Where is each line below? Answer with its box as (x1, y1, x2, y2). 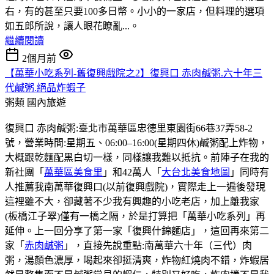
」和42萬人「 (103, 166, 161, 177)
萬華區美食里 (44, 166, 103, 177)
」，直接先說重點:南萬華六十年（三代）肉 (64, 240, 252, 251)
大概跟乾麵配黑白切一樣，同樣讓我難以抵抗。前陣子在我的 (5, 152, 269, 163)
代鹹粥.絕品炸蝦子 (5, 82, 86, 93)
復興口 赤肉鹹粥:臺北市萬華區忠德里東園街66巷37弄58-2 (5, 122, 253, 133)
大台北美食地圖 (161, 166, 230, 177)
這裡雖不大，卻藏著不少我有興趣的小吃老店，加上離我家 (5, 196, 259, 207)
